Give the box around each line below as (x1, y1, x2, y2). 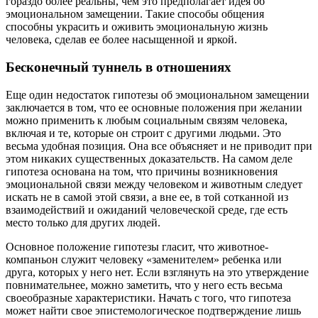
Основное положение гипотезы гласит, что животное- (6, 240, 268, 253)
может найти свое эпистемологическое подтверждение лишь (6, 304, 301, 317)
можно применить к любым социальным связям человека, (6, 114, 287, 126)
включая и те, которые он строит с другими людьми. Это (6, 126, 281, 139)
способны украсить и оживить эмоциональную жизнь (6, 21, 268, 33)
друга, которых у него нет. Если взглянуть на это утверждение (6, 265, 309, 278)
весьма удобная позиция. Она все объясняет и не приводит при (6, 139, 312, 152)
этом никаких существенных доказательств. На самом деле (6, 152, 292, 165)
